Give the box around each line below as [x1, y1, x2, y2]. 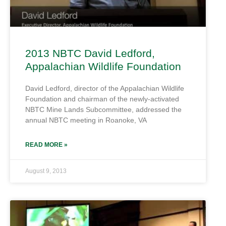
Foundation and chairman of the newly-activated [25, 95, 179, 103]
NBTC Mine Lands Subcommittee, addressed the [25, 105, 182, 114]
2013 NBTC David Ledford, [25, 47, 155, 59]
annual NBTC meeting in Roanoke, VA [25, 116, 147, 124]
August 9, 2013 [25, 167, 67, 175]
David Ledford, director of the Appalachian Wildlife [25, 84, 184, 92]
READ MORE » [25, 141, 68, 148]
